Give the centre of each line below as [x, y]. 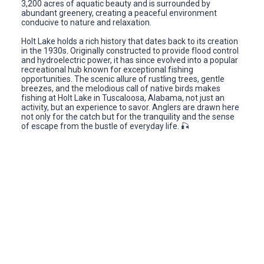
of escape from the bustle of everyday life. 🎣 [105, 126]
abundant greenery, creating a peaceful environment [119, 13]
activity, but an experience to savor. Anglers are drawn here [130, 108]
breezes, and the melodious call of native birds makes [121, 89]
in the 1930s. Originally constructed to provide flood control [130, 51]
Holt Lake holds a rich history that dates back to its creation [130, 42]
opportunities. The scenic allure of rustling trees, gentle [123, 79]
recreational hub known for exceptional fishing [107, 70]
